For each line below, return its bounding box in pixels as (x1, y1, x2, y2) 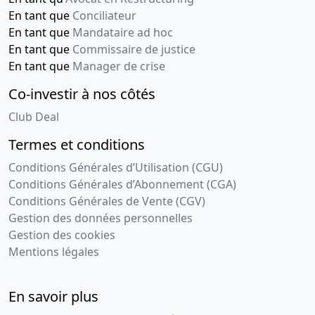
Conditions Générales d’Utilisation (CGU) (8, 160, 223, 176)
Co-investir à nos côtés (8, 84, 155, 104)
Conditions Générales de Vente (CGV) (8, 193, 205, 210)
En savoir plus (8, 287, 98, 307)
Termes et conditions (8, 135, 145, 155)
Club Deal (8, 109, 59, 125)
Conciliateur (72, 8, 136, 24)
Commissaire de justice (72, 41, 195, 58)
